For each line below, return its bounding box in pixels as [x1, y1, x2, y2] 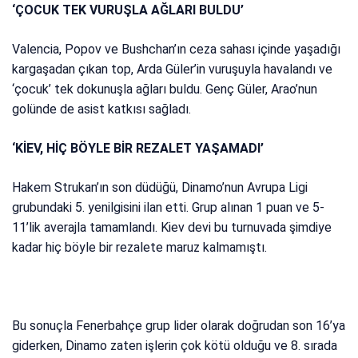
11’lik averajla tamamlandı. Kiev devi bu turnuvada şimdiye [12, 220, 332, 236]
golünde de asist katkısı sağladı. [12, 101, 192, 117]
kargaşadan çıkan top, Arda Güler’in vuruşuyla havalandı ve [12, 62, 333, 78]
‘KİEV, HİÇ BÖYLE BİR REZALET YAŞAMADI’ [12, 141, 265, 157]
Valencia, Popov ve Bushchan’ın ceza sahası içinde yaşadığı [12, 42, 341, 58]
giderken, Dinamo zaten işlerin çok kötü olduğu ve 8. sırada [12, 338, 338, 354]
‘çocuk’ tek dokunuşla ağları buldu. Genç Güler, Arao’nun [12, 82, 318, 97]
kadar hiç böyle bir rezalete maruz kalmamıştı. [12, 240, 268, 256]
